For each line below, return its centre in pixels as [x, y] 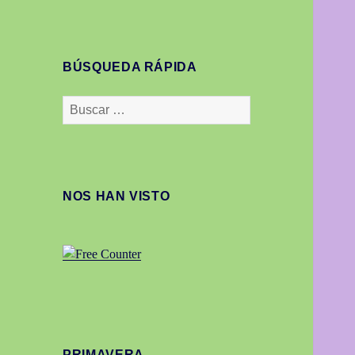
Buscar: [81, 104]
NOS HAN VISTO [116, 196]
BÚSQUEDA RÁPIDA [130, 67]
